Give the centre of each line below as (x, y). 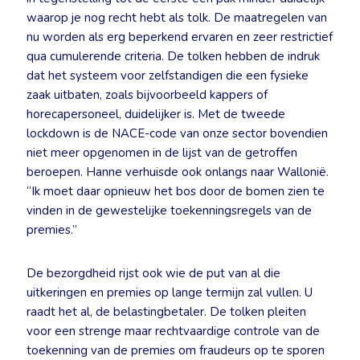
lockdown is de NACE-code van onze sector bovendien (177, 133)
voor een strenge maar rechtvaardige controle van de (173, 331)
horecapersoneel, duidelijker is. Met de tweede (156, 114)
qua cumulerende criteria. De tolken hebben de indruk (173, 56)
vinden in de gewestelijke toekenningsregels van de (169, 211)
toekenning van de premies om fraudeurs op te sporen (176, 350)
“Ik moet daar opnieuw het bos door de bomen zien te (176, 191)
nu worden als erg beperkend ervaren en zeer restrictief (180, 37)
